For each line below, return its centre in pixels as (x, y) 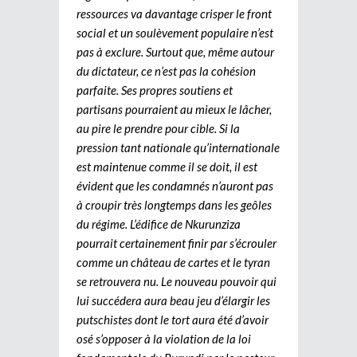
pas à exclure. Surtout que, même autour (175, 51)
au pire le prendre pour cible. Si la (158, 128)
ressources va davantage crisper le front (174, 13)
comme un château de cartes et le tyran (173, 262)
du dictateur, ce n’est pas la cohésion (166, 71)
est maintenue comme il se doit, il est (167, 166)
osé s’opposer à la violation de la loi (164, 338)
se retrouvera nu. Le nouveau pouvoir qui (177, 281)
